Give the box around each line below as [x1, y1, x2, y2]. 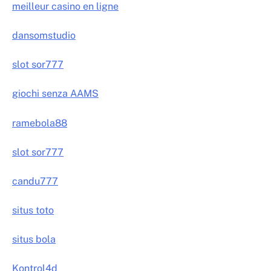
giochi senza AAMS [12, 88, 99, 100]
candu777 [12, 175, 58, 187]
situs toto [12, 204, 54, 216]
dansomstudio [12, 30, 76, 42]
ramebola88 [12, 117, 67, 129]
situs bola [12, 233, 56, 245]
